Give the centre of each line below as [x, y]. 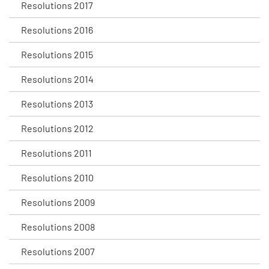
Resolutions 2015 [57, 54]
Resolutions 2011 [56, 153]
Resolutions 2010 [57, 177]
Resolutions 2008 [58, 227]
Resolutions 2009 [58, 202]
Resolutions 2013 [57, 104]
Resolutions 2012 [57, 128]
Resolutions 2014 [57, 79]
